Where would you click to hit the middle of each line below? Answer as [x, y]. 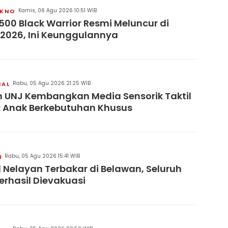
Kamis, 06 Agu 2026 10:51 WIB [58, 11]
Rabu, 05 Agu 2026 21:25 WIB [52, 83]
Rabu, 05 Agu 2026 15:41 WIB [42, 156]
